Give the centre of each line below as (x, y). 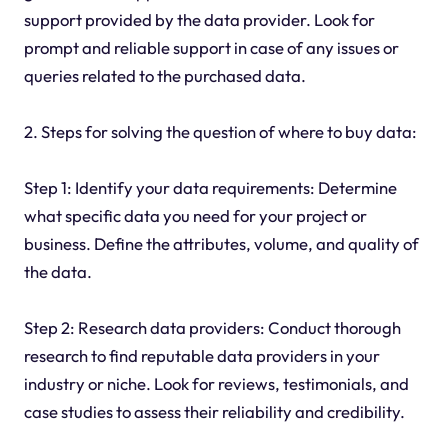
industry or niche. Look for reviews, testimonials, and (216, 384)
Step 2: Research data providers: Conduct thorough (212, 328)
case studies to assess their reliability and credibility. (214, 412)
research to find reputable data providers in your (201, 356)
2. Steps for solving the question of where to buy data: (220, 132)
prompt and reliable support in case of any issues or (211, 48)
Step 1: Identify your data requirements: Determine (210, 188)
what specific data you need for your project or (195, 216)
